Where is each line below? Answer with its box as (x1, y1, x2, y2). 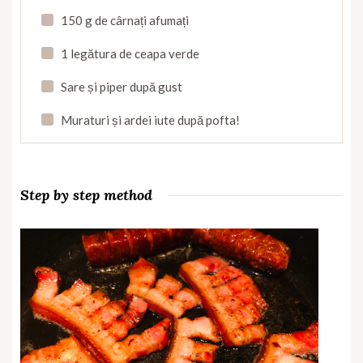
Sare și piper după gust (61, 79, 182, 95)
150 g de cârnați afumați (61, 13, 189, 28)
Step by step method (20, 186, 152, 205)
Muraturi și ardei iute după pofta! (61, 113, 240, 128)
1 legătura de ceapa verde (61, 46, 199, 62)
